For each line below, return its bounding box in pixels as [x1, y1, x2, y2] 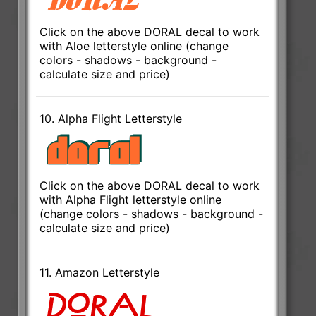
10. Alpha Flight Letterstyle [39, 111, 183, 126]
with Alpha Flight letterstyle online [39, 192, 222, 207]
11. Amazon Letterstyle [39, 265, 160, 279]
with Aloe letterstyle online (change [39, 38, 229, 53]
